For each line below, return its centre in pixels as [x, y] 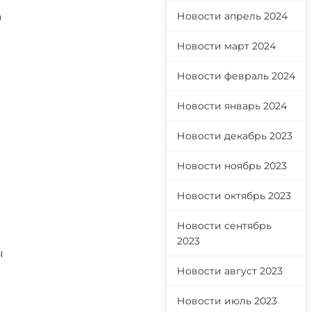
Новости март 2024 [226, 46]
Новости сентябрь [224, 226]
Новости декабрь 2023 [235, 136]
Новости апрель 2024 [232, 16]
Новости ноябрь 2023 [232, 166]
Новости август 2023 [230, 271]
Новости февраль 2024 [236, 76]
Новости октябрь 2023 [234, 196]
